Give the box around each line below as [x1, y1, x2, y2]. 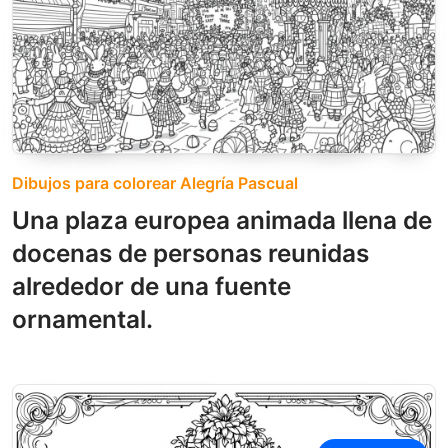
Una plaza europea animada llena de [12, 205, 432, 236]
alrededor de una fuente [12, 271, 291, 302]
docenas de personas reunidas [12, 238, 369, 269]
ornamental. [12, 304, 153, 335]
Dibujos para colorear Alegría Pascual [12, 173, 298, 194]
